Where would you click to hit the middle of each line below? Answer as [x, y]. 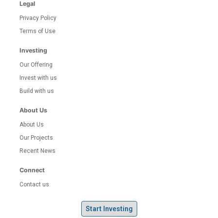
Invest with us [38, 78]
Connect [32, 170]
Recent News [37, 151]
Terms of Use [37, 31]
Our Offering [36, 65]
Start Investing [109, 209]
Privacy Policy [38, 18]
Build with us [37, 91]
